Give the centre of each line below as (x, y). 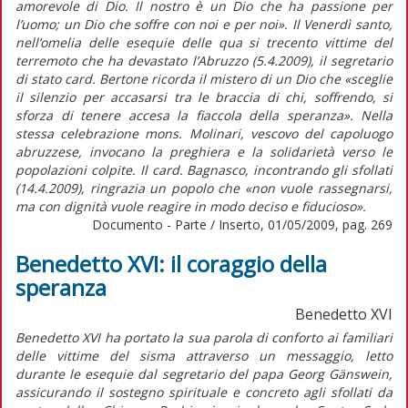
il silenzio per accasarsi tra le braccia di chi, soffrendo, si (204, 97)
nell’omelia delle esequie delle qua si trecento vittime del (204, 42)
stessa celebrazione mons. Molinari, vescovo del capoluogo (204, 133)
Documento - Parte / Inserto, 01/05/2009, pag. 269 (242, 224)
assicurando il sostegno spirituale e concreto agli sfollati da (204, 392)
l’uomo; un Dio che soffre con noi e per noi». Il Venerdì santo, (204, 24)
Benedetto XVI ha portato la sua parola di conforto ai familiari (204, 337)
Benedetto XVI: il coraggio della (171, 263)
